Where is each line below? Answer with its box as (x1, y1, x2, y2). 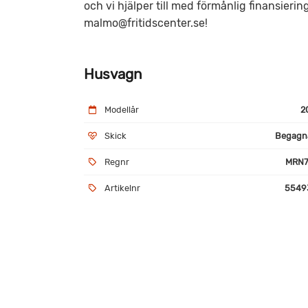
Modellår (104, 104, 139, 115)
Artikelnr (104, 182, 140, 193)
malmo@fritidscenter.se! (84, 16, 208, 30)
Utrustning (84, 254, 156, 271)
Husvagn (84, 65, 142, 82)
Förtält (98, 294, 129, 307)
